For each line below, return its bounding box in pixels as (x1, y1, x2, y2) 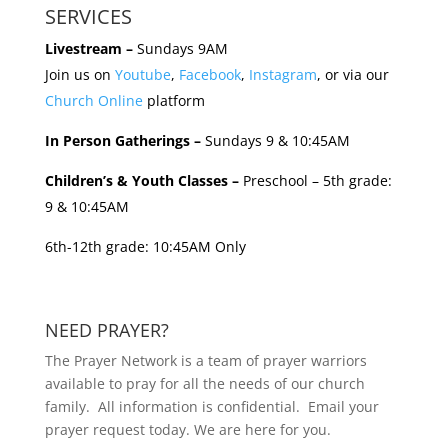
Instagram (248, 64, 317, 84)
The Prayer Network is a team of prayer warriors (44, 350, 367, 370)
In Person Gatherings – (44, 130, 201, 150)
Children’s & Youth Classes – (44, 170, 239, 190)
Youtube (114, 64, 171, 84)
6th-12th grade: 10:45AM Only (44, 236, 402, 256)
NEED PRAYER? (44, 317, 169, 342)
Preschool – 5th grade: (238, 170, 392, 190)
